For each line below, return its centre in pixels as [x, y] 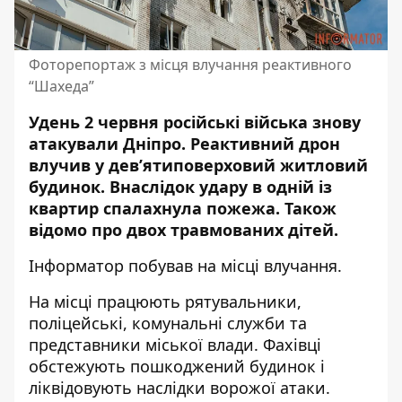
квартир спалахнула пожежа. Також [183, 208]
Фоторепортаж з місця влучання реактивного [190, 65]
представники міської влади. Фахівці [175, 345]
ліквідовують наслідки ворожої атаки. [182, 388]
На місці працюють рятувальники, [165, 301]
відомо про [78, 230]
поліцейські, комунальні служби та [168, 323]
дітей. [311, 230]
